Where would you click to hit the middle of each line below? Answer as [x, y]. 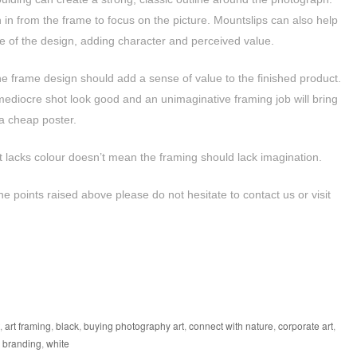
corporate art [306, 326]
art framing [28, 326]
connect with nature [231, 326]
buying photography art [134, 326]
